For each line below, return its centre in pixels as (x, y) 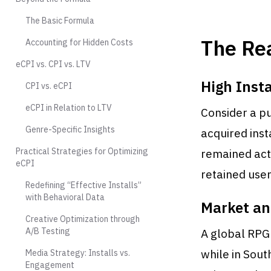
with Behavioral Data (65, 197)
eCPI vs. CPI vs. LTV (53, 64)
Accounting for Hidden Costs (79, 42)
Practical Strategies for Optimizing (82, 151)
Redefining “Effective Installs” (83, 185)
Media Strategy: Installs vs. (78, 253)
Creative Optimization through (83, 219)
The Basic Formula (60, 21)
